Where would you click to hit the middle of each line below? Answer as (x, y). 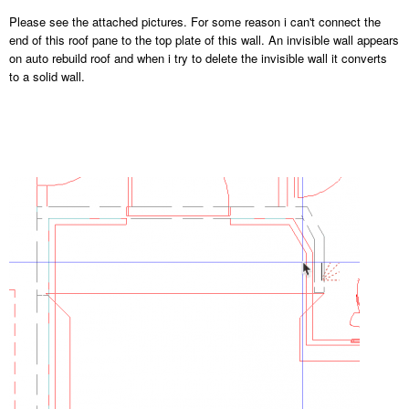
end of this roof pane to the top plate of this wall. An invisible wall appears (204, 40)
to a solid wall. (47, 77)
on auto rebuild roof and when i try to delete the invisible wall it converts (198, 58)
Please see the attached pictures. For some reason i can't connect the (195, 22)
